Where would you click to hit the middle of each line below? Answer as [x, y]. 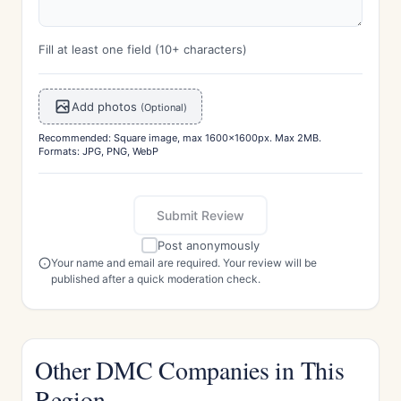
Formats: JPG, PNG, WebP [98, 151]
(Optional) [164, 107]
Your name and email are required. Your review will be [184, 263]
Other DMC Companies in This [190, 370]
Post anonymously [209, 245]
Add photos [106, 107]
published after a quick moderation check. [156, 279]
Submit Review [200, 215]
